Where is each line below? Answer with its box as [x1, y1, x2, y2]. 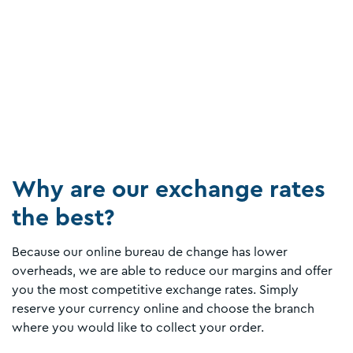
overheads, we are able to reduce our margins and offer [12, 264, 333, 277]
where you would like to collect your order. [12, 321, 264, 334]
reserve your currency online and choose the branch [12, 302, 314, 315]
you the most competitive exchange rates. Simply [12, 283, 299, 296]
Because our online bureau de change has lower [12, 245, 288, 258]
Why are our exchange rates [12, 177, 325, 202]
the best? [12, 206, 115, 230]
